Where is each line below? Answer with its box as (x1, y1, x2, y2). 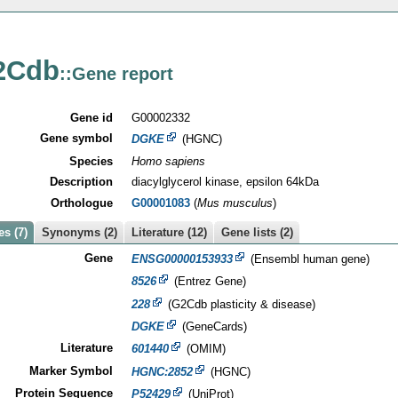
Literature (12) (131, 226, 207, 240)
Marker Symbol (28, 363, 113, 378)
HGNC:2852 (131, 364, 193, 378)
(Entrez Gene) (170, 275, 246, 289)
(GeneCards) (178, 319, 247, 333)
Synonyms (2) (42, 226, 117, 240)
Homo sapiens (131, 154, 205, 168)
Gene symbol (39, 131, 113, 146)
